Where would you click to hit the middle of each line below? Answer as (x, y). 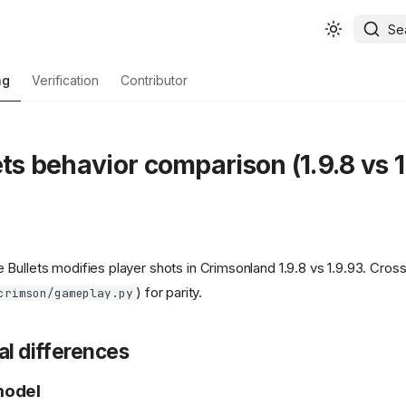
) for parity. (169, 292)
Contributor (154, 80)
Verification (65, 80)
